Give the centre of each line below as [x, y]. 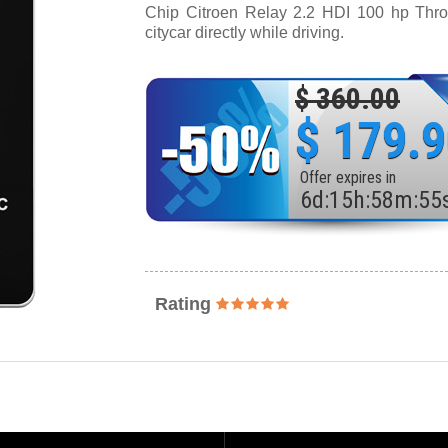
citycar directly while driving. [244, 32]
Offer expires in [348, 177]
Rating [185, 304]
